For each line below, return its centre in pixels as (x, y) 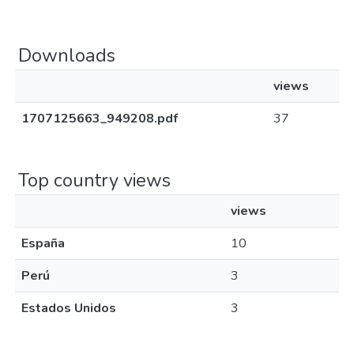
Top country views (94, 180)
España (43, 243)
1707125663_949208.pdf (100, 119)
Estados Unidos (69, 308)
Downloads (67, 55)
